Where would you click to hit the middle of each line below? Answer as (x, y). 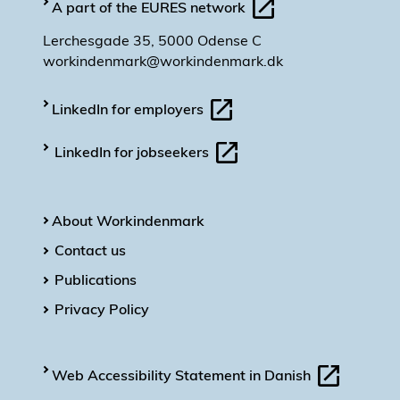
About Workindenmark (128, 221)
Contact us (90, 250)
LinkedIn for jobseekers (133, 152)
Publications (96, 279)
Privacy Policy (102, 309)
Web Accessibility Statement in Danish (183, 375)
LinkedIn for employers (129, 109)
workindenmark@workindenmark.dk (163, 61)
